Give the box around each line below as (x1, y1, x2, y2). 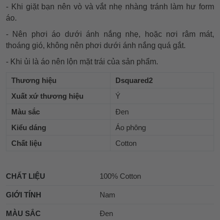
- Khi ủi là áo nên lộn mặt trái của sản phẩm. (6, 57, 158, 66)
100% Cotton (99, 171, 141, 180)
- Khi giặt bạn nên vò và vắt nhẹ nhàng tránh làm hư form (6, 2, 214, 11)
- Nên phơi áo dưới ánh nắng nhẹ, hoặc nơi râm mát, (6, 29, 214, 38)
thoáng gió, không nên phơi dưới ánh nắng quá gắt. (6, 41, 186, 50)
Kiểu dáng (11, 123, 46, 132)
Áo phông (115, 123, 146, 132)
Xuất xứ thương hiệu (11, 91, 83, 100)
